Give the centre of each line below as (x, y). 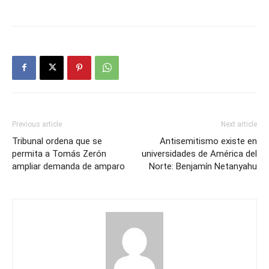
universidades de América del (199, 153)
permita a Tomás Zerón (59, 153)
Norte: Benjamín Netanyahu (203, 166)
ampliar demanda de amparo (68, 166)
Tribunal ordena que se (57, 141)
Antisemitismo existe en (208, 141)
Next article (239, 124)
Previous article (37, 124)
